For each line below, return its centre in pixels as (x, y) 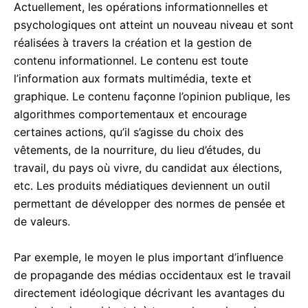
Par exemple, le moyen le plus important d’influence (148, 257)
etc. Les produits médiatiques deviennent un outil (142, 185)
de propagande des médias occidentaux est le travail (152, 275)
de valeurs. (42, 221)
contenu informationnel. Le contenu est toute (131, 60)
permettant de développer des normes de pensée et (150, 203)
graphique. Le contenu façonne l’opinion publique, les (152, 96)
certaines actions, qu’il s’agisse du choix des (129, 132)
